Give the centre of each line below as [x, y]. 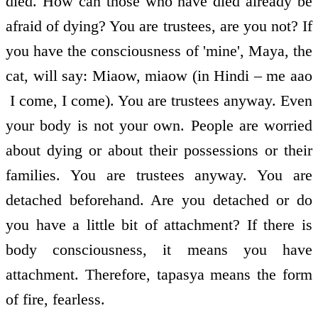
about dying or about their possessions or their [159, 150]
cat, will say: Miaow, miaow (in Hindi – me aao [159, 75]
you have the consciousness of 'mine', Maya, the [159, 50]
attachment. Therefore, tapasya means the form [159, 274]
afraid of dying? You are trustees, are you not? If [159, 26]
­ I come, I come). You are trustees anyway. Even [159, 100]
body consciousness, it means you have [159, 249]
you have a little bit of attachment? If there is [159, 224]
